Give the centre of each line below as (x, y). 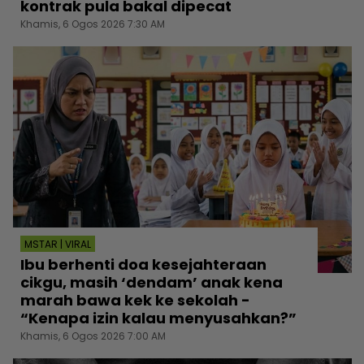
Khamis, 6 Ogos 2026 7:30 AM (93, 24)
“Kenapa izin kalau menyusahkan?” (158, 318)
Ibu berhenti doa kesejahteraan (143, 265)
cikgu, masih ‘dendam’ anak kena (152, 283)
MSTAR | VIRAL (58, 245)
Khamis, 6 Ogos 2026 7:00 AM (93, 336)
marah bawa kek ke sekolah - (135, 301)
